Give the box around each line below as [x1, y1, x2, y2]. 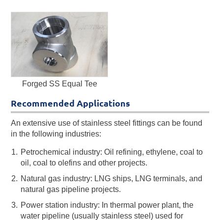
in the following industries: [11, 129, 102, 138]
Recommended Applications [11, 98, 131, 108]
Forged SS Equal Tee [22, 79, 97, 88]
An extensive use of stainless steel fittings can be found [11, 118, 203, 127]
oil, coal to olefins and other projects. [21, 158, 148, 167]
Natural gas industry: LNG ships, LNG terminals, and [21, 174, 203, 183]
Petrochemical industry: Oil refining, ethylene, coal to [21, 147, 203, 156]
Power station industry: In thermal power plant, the [21, 200, 194, 209]
